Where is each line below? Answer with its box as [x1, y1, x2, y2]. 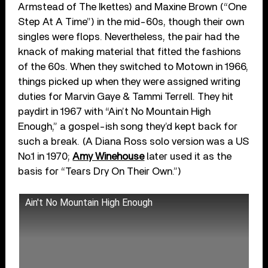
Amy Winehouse [72, 151, 145, 162]
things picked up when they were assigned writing [18, 77, 241, 87]
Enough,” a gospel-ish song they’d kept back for [18, 121, 238, 132]
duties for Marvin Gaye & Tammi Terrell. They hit [18, 92, 234, 102]
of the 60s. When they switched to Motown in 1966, [18, 62, 249, 72]
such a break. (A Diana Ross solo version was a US [18, 136, 249, 147]
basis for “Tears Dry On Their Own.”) [18, 166, 182, 177]
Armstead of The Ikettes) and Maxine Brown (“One [18, 2, 247, 13]
